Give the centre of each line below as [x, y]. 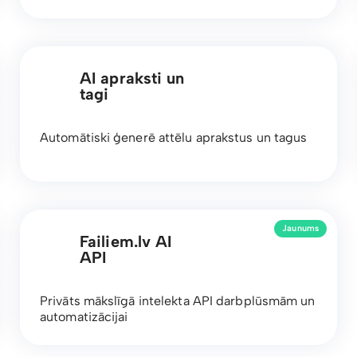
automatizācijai [84, 316]
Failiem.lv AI [126, 241]
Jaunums [300, 229]
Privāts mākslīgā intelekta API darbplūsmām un [178, 300]
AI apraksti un [132, 78]
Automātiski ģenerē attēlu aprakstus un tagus [174, 137]
